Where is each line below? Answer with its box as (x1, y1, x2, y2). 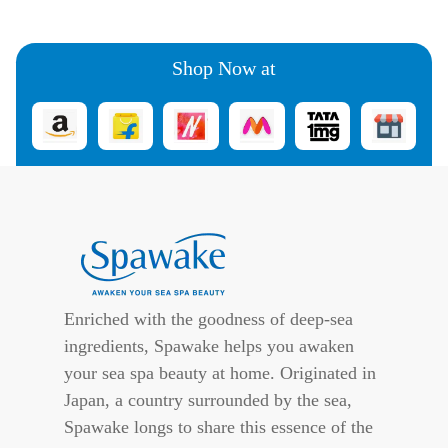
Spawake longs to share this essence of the (64, 417, 373, 437)
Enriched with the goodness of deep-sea (64, 309, 353, 329)
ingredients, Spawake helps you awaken (64, 336, 354, 356)
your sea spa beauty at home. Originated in (64, 363, 376, 383)
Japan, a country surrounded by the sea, (64, 390, 352, 410)
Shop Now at (172, 57, 276, 79)
